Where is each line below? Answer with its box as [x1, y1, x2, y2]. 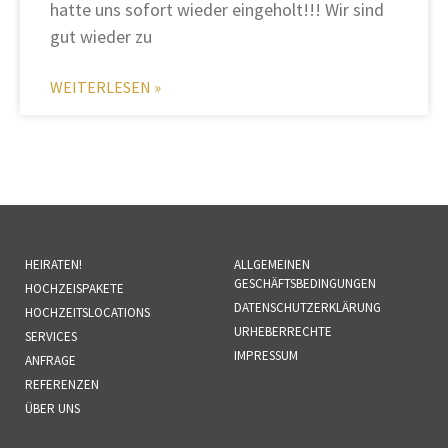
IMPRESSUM [234, 347, 298, 365]
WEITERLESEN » [50, 77, 161, 98]
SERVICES [25, 328, 77, 346]
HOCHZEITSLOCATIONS [25, 304, 150, 322]
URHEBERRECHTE [234, 323, 332, 341]
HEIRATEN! [25, 256, 82, 274]
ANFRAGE [25, 352, 76, 370]
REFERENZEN [25, 376, 99, 394]
